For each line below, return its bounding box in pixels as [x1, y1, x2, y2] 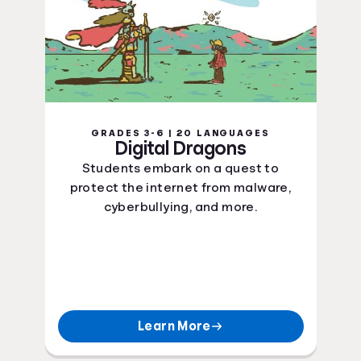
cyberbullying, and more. [103, 201, 258, 214]
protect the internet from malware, [69, 181, 292, 194]
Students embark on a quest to [81, 162, 280, 175]
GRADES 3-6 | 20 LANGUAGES [91, 128, 270, 138]
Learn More [138, 320, 210, 333]
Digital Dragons [114, 139, 247, 158]
